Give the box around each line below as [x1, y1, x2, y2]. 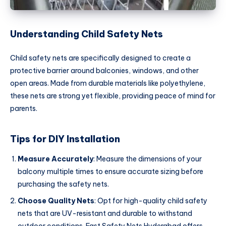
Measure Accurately [18, 154, 93, 163]
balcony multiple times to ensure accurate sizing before [18, 167, 203, 176]
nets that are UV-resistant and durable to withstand [18, 209, 192, 218]
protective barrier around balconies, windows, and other [10, 66, 199, 76]
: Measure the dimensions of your [93, 154, 202, 163]
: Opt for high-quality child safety [94, 196, 207, 205]
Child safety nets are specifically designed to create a [10, 53, 191, 63]
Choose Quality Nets [18, 196, 94, 205]
